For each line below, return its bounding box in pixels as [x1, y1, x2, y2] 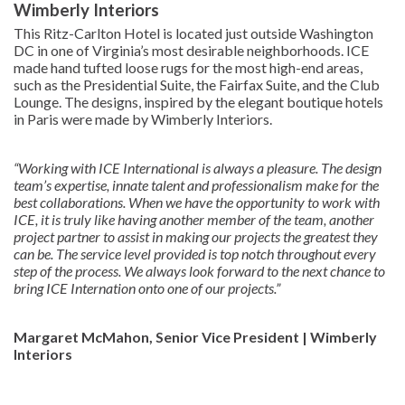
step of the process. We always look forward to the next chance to [14, 262, 385, 280]
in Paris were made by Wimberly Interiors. [14, 110, 272, 128]
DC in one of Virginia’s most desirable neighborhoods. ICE [14, 42, 369, 60]
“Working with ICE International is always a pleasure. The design [14, 159, 381, 177]
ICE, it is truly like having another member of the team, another [14, 211, 374, 229]
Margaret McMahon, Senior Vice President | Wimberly [14, 328, 377, 346]
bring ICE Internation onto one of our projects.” [14, 279, 280, 297]
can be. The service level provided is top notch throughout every [14, 245, 376, 263]
